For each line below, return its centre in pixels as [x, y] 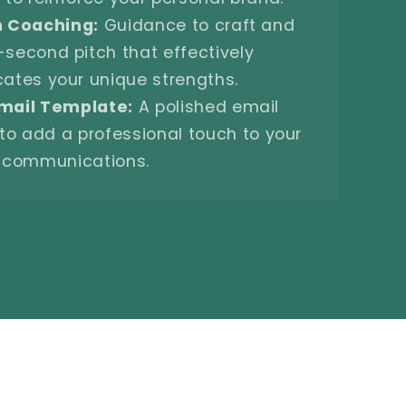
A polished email [206, 106]
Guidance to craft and [197, 25]
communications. [76, 161]
